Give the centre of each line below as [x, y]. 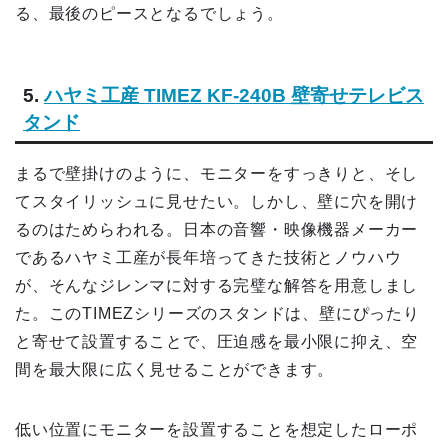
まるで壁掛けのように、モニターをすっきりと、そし [217, 174]
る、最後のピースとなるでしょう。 [149, 14]
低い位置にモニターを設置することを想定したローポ [217, 430]
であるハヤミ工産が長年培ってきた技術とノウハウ [208, 258]
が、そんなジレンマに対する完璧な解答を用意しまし [217, 286]
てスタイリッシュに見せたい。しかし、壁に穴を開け [217, 202]
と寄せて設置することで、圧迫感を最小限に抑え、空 [217, 342]
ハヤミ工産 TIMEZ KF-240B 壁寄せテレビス [234, 96]
